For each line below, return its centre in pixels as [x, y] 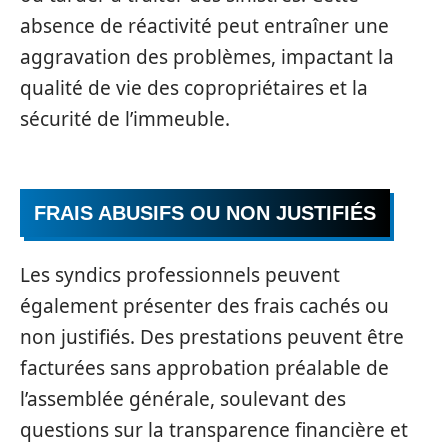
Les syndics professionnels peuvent [180, 274]
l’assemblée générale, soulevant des [183, 398]
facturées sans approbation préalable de [204, 367]
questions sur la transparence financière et [214, 429]
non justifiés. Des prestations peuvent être [212, 336]
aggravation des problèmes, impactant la [207, 56]
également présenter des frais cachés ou [204, 305]
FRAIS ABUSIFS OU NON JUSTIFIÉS [205, 213]
